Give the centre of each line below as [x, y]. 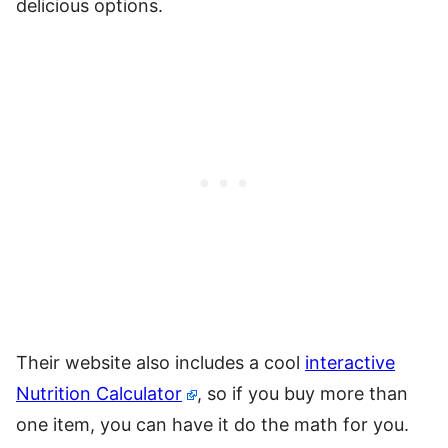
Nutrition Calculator [99, 393]
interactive [350, 362]
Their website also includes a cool [160, 362]
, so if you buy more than [303, 393]
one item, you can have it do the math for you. [212, 424]
